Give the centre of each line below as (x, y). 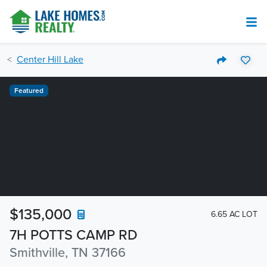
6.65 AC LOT (234, 214)
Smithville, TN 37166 (68, 253)
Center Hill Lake (50, 60)
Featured (29, 91)
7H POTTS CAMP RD (74, 235)
